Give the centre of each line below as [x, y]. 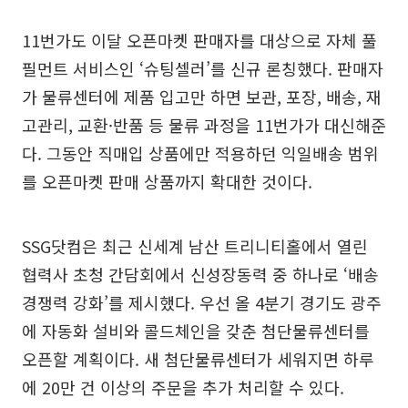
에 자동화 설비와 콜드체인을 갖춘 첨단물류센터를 [196, 331]
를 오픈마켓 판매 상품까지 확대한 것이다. [167, 182]
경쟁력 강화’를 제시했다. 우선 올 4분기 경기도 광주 [202, 303]
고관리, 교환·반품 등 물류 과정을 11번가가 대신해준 [204, 125]
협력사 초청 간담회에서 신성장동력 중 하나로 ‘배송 [200, 275]
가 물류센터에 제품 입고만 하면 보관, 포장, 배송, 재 [202, 97]
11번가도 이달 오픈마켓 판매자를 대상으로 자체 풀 [199, 41]
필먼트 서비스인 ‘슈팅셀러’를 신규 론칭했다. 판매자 [203, 69]
